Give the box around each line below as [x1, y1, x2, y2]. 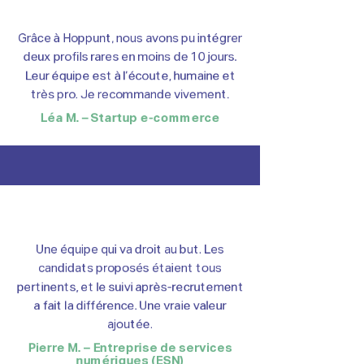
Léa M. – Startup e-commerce [40, 112, 220, 124]
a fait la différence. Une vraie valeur [33, 300, 227, 312]
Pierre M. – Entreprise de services [28, 342, 232, 354]
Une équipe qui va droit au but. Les [36, 244, 224, 256]
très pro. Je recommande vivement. [31, 89, 229, 101]
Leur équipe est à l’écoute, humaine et [24, 70, 236, 82]
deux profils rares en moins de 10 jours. [23, 51, 237, 63]
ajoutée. [107, 318, 153, 331]
